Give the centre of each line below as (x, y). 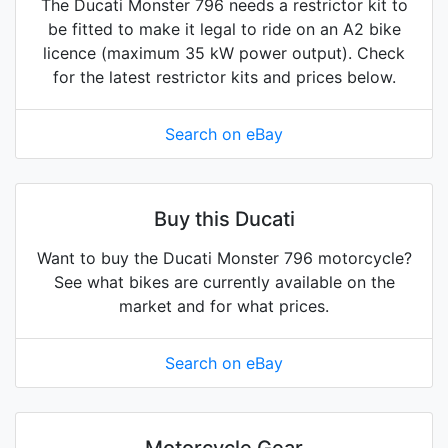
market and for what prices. (224, 306)
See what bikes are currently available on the (224, 282)
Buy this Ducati (224, 219)
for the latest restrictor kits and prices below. (224, 77)
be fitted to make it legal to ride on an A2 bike (224, 29)
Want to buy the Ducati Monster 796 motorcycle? (224, 258)
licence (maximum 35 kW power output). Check (224, 53)
